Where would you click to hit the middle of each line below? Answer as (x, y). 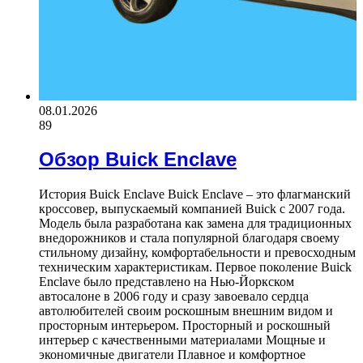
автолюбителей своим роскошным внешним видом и (186, 311)
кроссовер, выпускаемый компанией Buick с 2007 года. (192, 209)
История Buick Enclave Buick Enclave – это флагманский (195, 194)
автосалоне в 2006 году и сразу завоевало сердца (174, 297)
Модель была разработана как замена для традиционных (195, 224)
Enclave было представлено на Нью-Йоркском (167, 282)
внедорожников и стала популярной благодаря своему (189, 238)
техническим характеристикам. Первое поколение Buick (195, 267)
